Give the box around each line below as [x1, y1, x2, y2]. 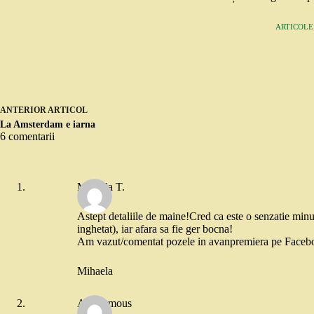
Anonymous [77, 297, 132, 310]
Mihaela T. [77, 181, 125, 193]
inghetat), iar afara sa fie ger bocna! [77, 222, 233, 235]
